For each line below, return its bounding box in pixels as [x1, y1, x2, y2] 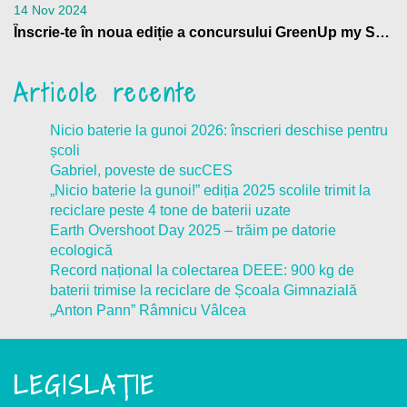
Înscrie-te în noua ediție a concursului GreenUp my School [375, 25, 390, 40]
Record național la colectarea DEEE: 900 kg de [50, 263, 354, 278]
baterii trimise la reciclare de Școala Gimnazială [50, 283, 357, 298]
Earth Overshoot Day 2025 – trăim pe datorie [50, 223, 336, 238]
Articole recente [14, 76, 198, 109]
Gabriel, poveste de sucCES [50, 163, 233, 178]
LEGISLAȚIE [14, 369, 155, 402]
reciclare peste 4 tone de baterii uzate [50, 203, 291, 218]
